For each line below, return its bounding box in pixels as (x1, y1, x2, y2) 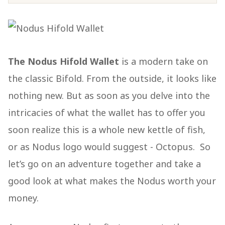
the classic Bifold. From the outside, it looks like (8, 72, 216, 84)
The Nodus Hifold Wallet (8, 55, 119, 67)
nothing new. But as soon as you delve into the (8, 89, 210, 101)
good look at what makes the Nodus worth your (8, 175, 216, 187)
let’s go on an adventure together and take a (8, 158, 201, 170)
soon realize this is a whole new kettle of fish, (8, 124, 205, 136)
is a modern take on (119, 55, 208, 67)
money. (8, 192, 39, 204)
